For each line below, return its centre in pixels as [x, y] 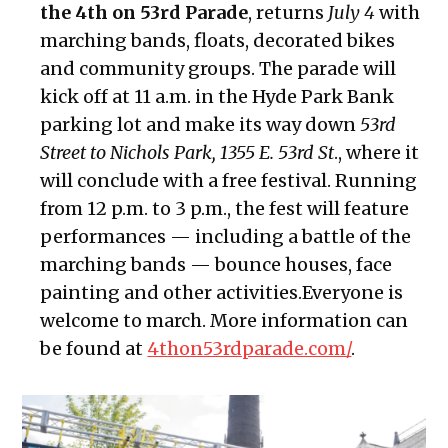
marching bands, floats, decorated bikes [218, 41]
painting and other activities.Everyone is [222, 293]
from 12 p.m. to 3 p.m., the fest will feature [225, 209]
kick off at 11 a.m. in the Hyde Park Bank [217, 97]
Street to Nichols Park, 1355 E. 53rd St [187, 153]
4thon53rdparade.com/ [249, 349]
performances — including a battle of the [226, 237]
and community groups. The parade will [218, 69]
